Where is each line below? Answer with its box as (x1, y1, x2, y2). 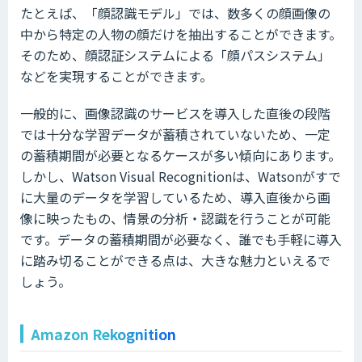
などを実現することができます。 (20, 66, 213, 86)
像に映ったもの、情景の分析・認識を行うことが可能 (20, 208, 330, 229)
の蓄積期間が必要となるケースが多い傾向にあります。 (20, 145, 341, 166)
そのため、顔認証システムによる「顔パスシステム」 (20, 45, 330, 65)
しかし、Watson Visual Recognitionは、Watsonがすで (20, 166, 341, 187)
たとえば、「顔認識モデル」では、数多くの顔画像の (20, 3, 330, 23)
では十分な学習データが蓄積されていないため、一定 (20, 124, 330, 145)
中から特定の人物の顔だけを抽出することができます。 (20, 24, 342, 44)
